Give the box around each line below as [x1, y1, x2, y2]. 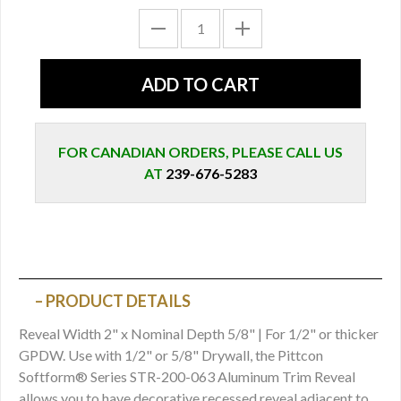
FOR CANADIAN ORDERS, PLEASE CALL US [58, 143, 343, 161]
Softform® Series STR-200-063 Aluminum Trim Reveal [19, 367, 355, 385]
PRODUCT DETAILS [46, 291, 191, 311]
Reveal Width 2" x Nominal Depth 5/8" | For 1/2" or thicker [19, 324, 379, 342]
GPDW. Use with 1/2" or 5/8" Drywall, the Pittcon [19, 346, 323, 363]
